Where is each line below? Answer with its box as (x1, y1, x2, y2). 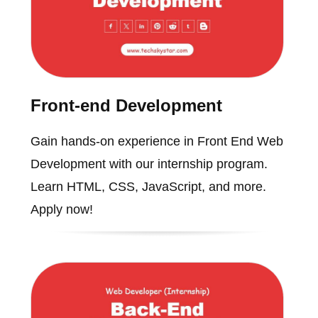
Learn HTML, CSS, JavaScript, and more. (30, 180, 266, 194)
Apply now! (30, 202, 93, 217)
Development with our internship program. (30, 157, 268, 172)
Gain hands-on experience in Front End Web (30, 134, 283, 149)
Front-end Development (30, 96, 222, 116)
